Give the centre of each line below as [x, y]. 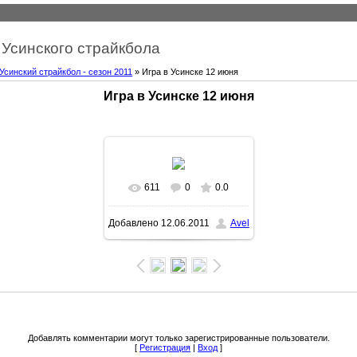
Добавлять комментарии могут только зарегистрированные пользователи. [178, 337]
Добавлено [133, 224]
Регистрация [165, 347]
